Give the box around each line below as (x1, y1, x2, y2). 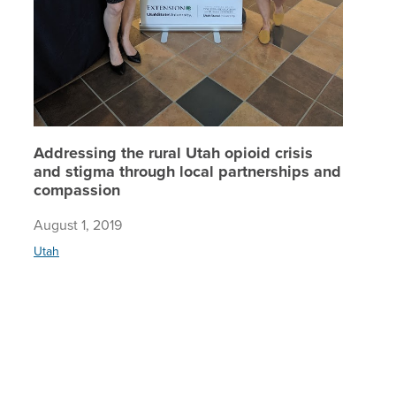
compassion (34, 179, 120, 202)
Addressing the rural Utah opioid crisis (34, 141, 313, 165)
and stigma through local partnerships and (34, 160, 341, 184)
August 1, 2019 (34, 215, 122, 235)
